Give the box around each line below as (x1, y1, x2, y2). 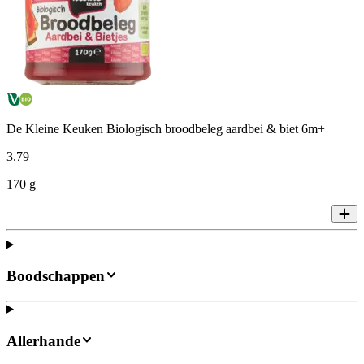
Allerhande (6, 331, 80, 349)
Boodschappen (6, 267, 105, 285)
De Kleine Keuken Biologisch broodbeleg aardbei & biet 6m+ (6, 122, 325, 136)
